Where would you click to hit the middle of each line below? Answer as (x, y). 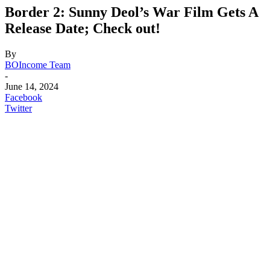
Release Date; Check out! (83, 28)
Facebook (24, 97)
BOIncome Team (38, 64)
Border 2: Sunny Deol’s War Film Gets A (131, 12)
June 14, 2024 (32, 86)
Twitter (18, 108)
